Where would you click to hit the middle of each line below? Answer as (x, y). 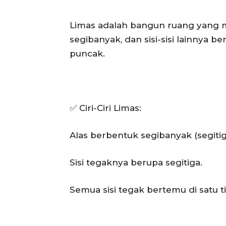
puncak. (87, 53)
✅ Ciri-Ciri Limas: (105, 108)
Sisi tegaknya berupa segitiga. (136, 162)
